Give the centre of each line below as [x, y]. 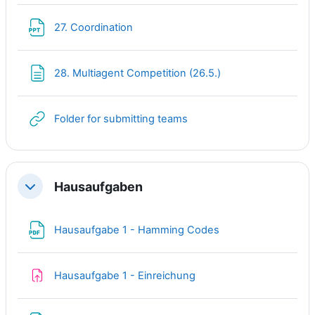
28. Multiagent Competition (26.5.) [137, 73]
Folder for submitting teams [121, 118]
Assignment [224, 275]
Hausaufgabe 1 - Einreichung [125, 275]
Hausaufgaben [98, 186]
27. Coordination [95, 27]
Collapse [46, 191]
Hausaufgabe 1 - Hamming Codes [138, 230]
